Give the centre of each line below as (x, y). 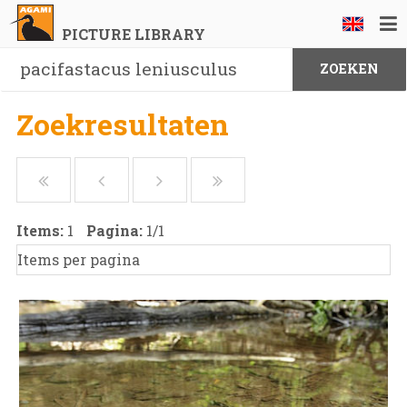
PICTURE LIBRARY (133, 34)
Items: (41, 230)
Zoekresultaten (122, 124)
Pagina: (116, 230)
